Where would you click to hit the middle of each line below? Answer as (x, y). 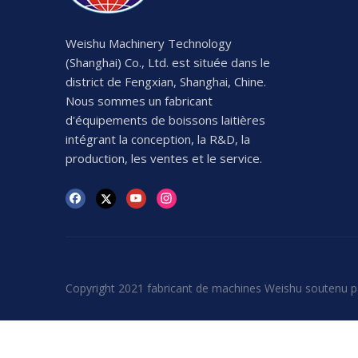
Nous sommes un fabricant (139, 101)
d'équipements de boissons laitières (165, 120)
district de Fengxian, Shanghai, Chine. (166, 82)
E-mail (88, 331)
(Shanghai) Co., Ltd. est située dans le (168, 62)
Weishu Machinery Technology (149, 43)
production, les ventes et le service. (164, 158)
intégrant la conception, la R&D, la (158, 139)
